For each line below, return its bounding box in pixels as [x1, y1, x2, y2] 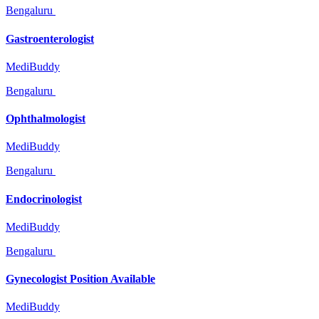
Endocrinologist [6, 192, 82, 205]
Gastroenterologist [6, 32, 94, 45]
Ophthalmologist [6, 113, 85, 125]
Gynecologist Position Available [6, 273, 155, 286]
